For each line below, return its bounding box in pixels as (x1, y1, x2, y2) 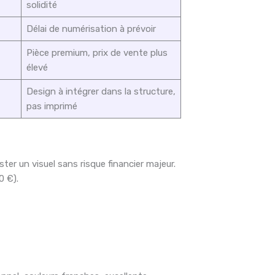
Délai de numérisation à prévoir (26, 23, 156, 35)
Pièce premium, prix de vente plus (26, 47, 168, 59)
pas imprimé (26, 101, 77, 112)
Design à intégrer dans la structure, (26, 86, 176, 98)
